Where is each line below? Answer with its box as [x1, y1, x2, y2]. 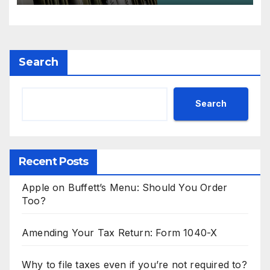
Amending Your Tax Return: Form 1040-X [22, 226, 218, 239]
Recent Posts [19, 154, 89, 168]
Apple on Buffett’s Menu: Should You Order [22, 181, 228, 193]
